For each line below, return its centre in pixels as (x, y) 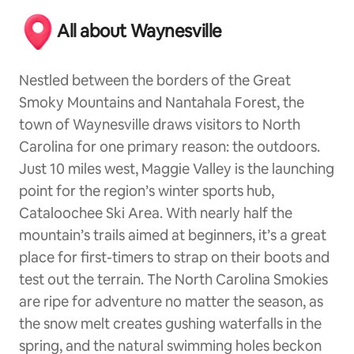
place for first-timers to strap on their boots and (174, 257)
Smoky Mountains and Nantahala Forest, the (162, 102)
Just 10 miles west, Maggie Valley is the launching (177, 168)
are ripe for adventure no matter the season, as (171, 301)
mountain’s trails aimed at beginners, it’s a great (173, 235)
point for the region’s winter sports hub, (147, 190)
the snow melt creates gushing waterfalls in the (170, 323)
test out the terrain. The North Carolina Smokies (173, 279)
